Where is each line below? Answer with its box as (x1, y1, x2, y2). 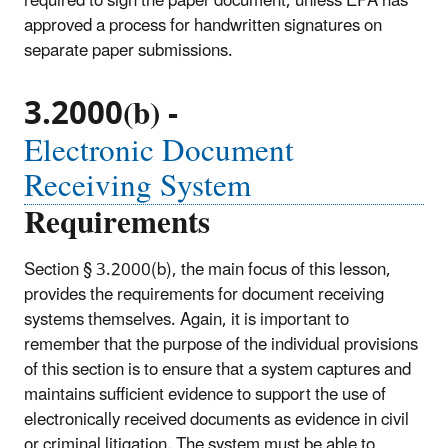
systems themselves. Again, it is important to (24, 301, 349, 338)
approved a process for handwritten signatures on (24, 8, 382, 45)
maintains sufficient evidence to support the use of (24, 376, 386, 413)
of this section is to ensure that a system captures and (24, 351, 411, 388)
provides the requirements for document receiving (24, 276, 384, 313)
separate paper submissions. (24, 33, 233, 70)
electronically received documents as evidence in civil (24, 401, 409, 438)
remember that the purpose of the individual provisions (24, 326, 418, 363)
